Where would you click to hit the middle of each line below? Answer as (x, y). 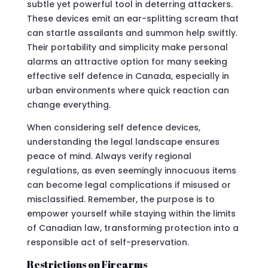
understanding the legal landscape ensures (123, 141)
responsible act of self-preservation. (108, 242)
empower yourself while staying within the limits (131, 213)
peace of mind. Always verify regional (109, 156)
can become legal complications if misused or (129, 185)
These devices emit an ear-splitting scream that (133, 18)
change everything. (68, 104)
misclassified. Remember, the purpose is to (121, 199)
